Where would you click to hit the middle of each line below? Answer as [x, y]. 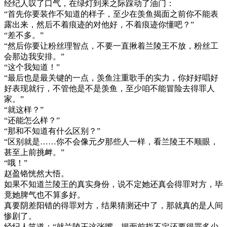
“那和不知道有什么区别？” [52, 131]
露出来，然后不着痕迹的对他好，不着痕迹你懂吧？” [99, 25]
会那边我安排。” [34, 57]
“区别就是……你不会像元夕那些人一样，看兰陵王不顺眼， [111, 142]
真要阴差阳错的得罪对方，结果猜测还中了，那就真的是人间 [113, 206]
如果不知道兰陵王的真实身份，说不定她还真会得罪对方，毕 [113, 184]
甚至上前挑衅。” [34, 153]
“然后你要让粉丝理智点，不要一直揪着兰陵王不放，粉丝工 [111, 46]
